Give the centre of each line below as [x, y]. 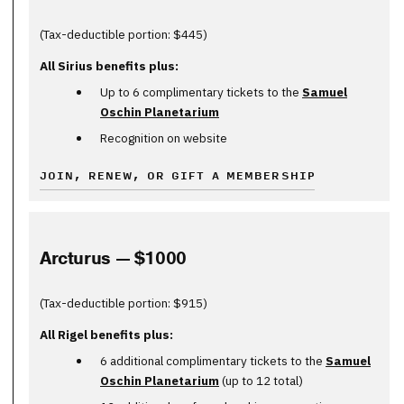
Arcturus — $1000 [113, 257]
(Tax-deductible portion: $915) [124, 303]
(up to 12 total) [261, 381]
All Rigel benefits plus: [106, 335]
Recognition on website [164, 138]
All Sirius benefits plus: [109, 66]
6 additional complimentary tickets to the [213, 361]
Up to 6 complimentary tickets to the [201, 92]
